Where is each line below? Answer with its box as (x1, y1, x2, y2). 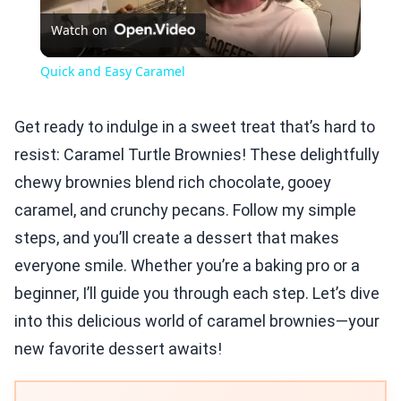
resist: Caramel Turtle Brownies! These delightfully (14, 145, 380, 165)
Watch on (50, 21, 107, 39)
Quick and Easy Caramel (39, 63, 185, 81)
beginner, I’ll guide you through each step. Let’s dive (14, 284, 380, 303)
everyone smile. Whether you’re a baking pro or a (14, 256, 360, 276)
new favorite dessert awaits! (14, 339, 222, 359)
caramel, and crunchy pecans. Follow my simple (14, 200, 356, 220)
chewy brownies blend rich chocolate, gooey (14, 173, 331, 192)
